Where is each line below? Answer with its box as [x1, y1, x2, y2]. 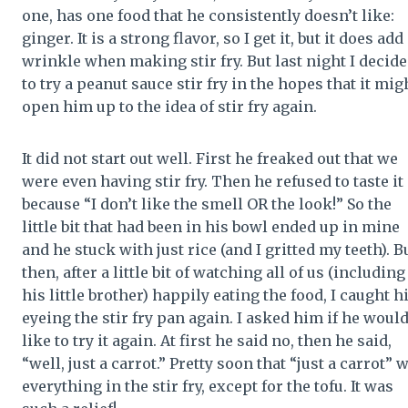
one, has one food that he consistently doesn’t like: [22, 5, 394, 25]
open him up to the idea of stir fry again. [22, 97, 317, 116]
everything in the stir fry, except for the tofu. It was [22, 376, 393, 395]
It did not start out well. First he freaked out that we [22, 148, 398, 168]
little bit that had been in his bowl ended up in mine [22, 217, 400, 236]
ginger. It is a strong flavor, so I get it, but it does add [22, 28, 403, 47]
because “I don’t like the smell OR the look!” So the [22, 194, 392, 213]
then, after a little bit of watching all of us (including [22, 262, 405, 281]
